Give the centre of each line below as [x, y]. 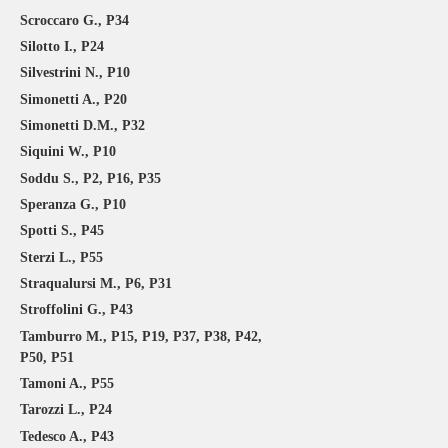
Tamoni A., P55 [67, 383]
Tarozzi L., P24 [66, 410]
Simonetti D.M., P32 [82, 125]
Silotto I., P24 [62, 46]
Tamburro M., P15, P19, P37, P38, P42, [141, 336]
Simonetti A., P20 [73, 99]
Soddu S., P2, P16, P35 [90, 178]
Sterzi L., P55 [61, 257]
